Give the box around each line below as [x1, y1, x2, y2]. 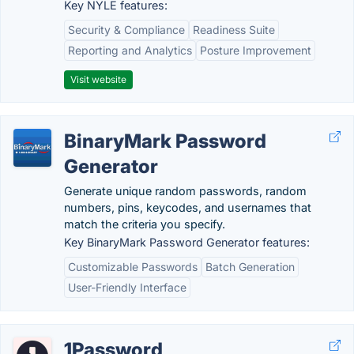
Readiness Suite [193, 23, 275, 36]
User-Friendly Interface [68, 281, 186, 294]
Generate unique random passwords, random [64, 184, 307, 198]
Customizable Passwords [68, 260, 198, 273]
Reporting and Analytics [68, 43, 192, 57]
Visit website [70, 73, 126, 85]
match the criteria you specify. [64, 217, 225, 231]
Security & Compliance [68, 23, 185, 36]
